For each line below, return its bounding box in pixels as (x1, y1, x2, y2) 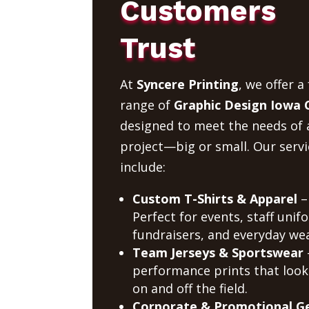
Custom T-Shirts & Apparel (132, 190, 297, 207)
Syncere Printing (136, 75, 239, 92)
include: (119, 158, 166, 175)
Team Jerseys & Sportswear (132, 243, 303, 261)
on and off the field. (132, 279, 248, 297)
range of (119, 96, 174, 113)
